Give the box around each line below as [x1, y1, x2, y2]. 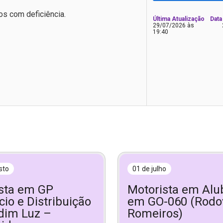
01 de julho [132, 164, 166, 173]
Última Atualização [153, 15, 205, 22]
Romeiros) [127, 206, 183, 221]
